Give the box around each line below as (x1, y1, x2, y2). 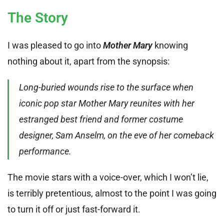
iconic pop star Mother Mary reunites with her (19, 97, 194, 108)
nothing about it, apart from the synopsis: (7, 55, 169, 66)
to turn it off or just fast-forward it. (7, 203, 140, 214)
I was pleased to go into (7, 39, 103, 50)
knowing (152, 39, 188, 50)
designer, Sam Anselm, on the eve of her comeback (19, 129, 214, 140)
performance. (19, 145, 71, 156)
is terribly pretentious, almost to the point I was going (7, 187, 216, 198)
